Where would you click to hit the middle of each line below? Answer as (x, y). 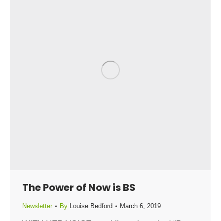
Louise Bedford (91, 206)
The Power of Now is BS (79, 187)
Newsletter (37, 206)
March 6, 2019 (140, 206)
